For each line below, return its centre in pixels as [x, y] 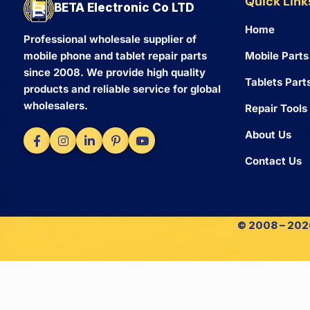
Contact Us [273, 161]
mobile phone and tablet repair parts [115, 56]
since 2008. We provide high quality [115, 73]
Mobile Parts [276, 56]
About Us [268, 135]
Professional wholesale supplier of [110, 39]
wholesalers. [56, 106]
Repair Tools [276, 108]
